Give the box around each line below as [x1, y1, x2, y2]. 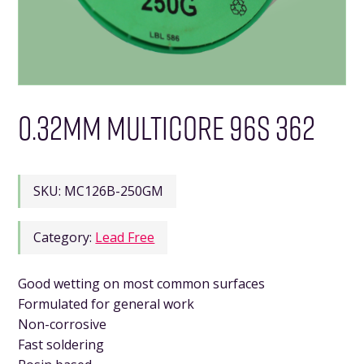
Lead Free [95, 228, 155, 247]
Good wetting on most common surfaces [18, 275, 266, 293]
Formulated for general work [18, 295, 195, 314]
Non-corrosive [18, 315, 107, 334]
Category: [33, 228, 96, 247]
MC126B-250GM [64, 182, 164, 201]
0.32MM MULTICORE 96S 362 [18, 105, 316, 151]
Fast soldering [18, 336, 105, 354]
